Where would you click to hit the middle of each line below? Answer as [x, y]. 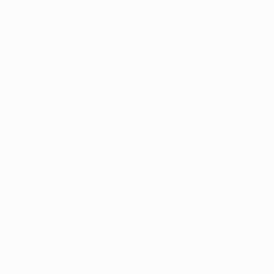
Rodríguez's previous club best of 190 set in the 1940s [132, 130]
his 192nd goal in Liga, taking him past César [112, 115]
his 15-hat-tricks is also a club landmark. [104, 203]
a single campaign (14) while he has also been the [124, 257]
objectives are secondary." [73, 76]
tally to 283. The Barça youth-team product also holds [134, 174]
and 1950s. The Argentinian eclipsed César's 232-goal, [135, 144]
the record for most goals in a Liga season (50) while [130, 188]
